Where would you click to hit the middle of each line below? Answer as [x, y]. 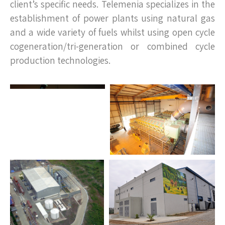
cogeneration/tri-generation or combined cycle [113, 46]
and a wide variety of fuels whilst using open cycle [113, 32]
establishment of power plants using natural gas [113, 18]
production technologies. [60, 60]
